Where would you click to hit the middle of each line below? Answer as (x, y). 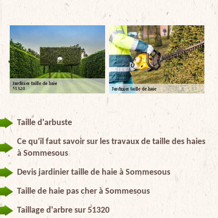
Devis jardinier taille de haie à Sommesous (94, 172)
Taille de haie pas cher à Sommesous (83, 191)
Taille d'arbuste (45, 123)
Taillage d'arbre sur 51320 (63, 210)
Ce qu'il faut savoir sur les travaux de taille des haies (111, 142)
